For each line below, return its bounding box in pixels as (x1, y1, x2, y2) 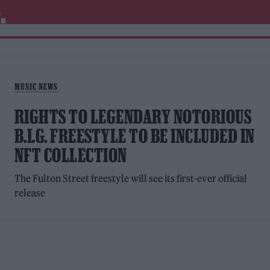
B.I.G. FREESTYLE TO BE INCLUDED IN (14, 125, 255, 146)
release (14, 187, 45, 199)
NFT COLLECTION (14, 145, 127, 166)
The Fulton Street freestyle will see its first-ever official (14, 172, 248, 184)
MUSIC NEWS (14, 81, 58, 92)
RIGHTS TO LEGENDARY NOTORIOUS (14, 106, 252, 127)
